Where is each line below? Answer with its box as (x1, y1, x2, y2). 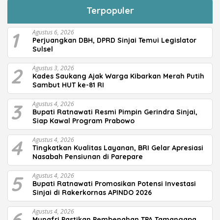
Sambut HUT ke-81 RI (32, 81, 104, 90)
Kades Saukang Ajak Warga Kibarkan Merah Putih (32, 72, 204, 81)
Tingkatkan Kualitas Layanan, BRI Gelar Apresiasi (32, 143, 203, 153)
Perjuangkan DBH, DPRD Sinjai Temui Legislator (32, 36, 196, 45)
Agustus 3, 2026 (32, 64, 74, 73)
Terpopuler (86, 5, 134, 17)
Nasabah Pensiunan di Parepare (32, 152, 143, 162)
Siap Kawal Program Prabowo (32, 116, 135, 126)
